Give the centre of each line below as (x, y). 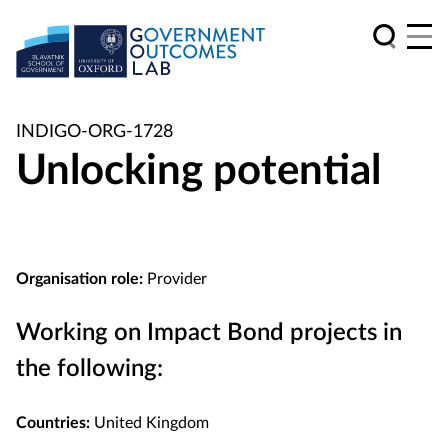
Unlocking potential (198, 171)
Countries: (53, 423)
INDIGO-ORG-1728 (94, 132)
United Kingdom (149, 423)
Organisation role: (79, 279)
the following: (89, 369)
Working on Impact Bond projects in (209, 333)
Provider (175, 279)
